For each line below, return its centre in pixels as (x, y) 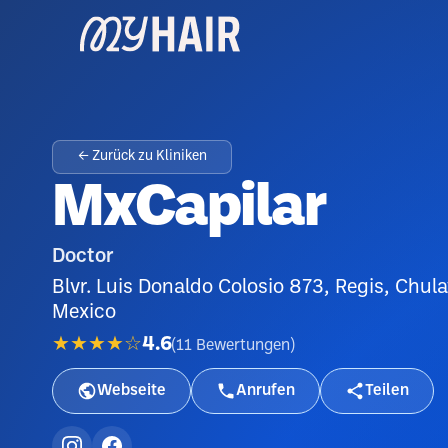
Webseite (131, 390)
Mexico (84, 313)
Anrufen (265, 390)
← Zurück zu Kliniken (142, 156)
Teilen (387, 390)
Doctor (83, 257)
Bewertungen (243, 345)
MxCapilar (189, 209)
